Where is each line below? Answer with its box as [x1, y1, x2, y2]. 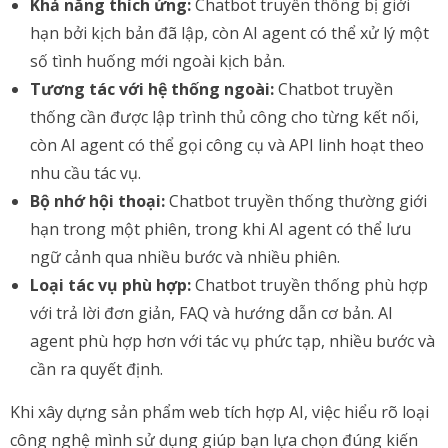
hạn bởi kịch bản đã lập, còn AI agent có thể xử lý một [30, 22, 429, 44]
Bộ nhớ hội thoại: [30, 190, 165, 212]
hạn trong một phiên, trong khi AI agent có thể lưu [30, 218, 411, 240]
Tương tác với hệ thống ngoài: [30, 78, 274, 100]
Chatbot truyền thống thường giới [165, 190, 427, 212]
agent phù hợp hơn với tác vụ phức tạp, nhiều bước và [30, 330, 435, 352]
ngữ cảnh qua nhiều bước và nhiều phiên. [30, 246, 340, 268]
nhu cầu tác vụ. [30, 162, 141, 184]
